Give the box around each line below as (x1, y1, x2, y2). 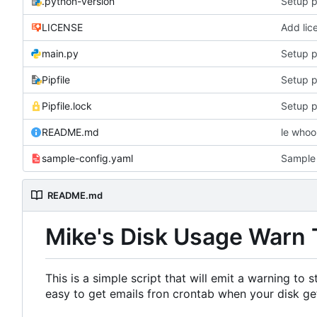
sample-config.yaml (42, 152, 133, 165)
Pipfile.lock (42, 100, 92, 113)
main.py (42, 47, 79, 60)
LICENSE (42, 21, 83, 34)
